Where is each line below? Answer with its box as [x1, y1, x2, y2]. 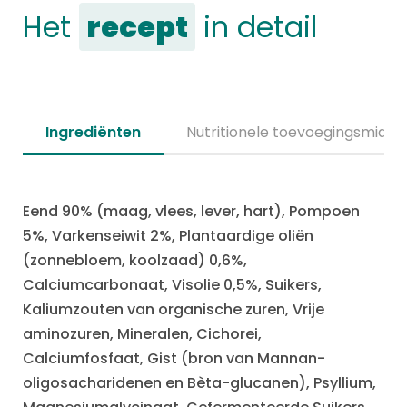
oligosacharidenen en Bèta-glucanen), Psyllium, [23, 372, 376, 393]
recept [86, 6, 188, 47]
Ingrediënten [45, 122, 141, 143]
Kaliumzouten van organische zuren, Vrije [23, 299, 324, 320]
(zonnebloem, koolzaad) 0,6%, [23, 250, 247, 271]
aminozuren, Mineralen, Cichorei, [23, 323, 262, 344]
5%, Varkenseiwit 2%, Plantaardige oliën [23, 225, 313, 246]
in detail [195, 6, 317, 47]
